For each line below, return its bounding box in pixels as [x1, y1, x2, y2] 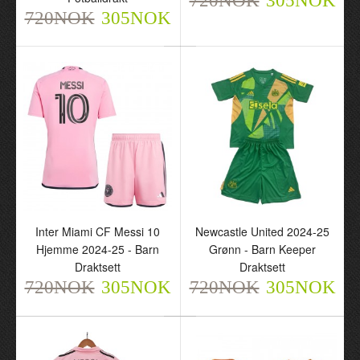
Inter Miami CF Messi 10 [35, 223, 160, 239]
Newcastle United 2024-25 [195, 223, 329, 239]
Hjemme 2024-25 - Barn [36, 241, 159, 257]
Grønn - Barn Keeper [209, 241, 316, 257]
